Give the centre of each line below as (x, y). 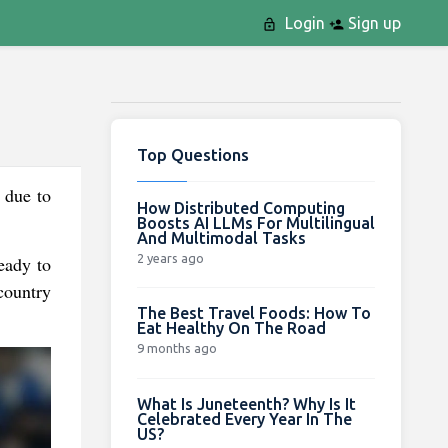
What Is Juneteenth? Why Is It (246, 403)
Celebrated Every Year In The (244, 418)
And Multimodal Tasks (221, 237)
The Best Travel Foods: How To (253, 312)
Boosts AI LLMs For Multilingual (255, 222)
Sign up (372, 23)
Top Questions (192, 154)
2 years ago (170, 257)
